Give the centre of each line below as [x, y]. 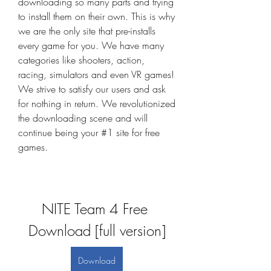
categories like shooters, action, [81, 60]
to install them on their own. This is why [96, 16]
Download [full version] [97, 230]
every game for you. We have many [91, 45]
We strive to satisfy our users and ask [92, 89]
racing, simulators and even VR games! [96, 74]
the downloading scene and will [83, 118]
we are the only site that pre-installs [87, 31]
